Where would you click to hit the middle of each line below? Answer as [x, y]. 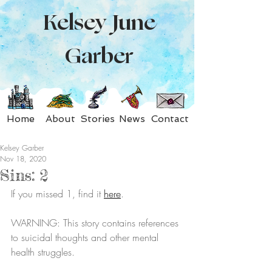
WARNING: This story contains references [96, 223]
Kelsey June [99, 23]
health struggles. [43, 252]
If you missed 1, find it [57, 194]
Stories [97, 119]
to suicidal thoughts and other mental [86, 237]
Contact [170, 119]
